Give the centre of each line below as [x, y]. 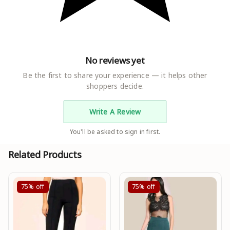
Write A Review [115, 112]
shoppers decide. [115, 86]
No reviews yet [115, 60]
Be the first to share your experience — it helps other [115, 75]
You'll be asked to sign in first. [115, 131]
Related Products [45, 154]
